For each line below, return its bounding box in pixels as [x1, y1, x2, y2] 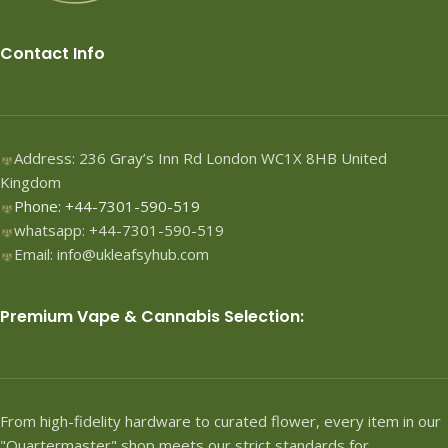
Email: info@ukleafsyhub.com [14, 244, 209, 265]
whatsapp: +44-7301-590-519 [14, 220, 224, 241]
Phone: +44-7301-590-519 [14, 196, 200, 217]
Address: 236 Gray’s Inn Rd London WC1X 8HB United [14, 148, 387, 169]
